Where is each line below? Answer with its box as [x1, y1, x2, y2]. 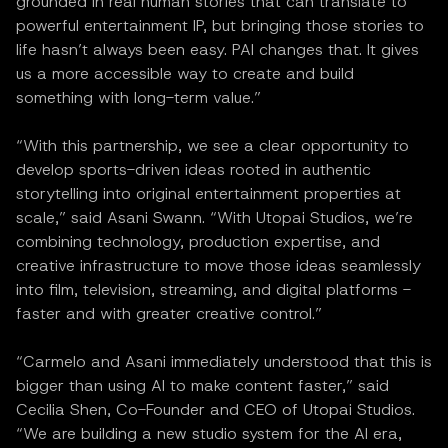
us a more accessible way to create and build [16, 62, 354, 84]
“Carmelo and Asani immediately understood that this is [16, 350, 432, 372]
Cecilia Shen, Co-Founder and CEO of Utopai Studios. [16, 398, 415, 420]
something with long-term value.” [16, 86, 261, 108]
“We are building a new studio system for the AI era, [16, 422, 402, 444]
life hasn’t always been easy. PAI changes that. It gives [16, 38, 419, 60]
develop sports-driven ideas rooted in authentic [16, 158, 371, 180]
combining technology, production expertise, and [16, 230, 380, 252]
